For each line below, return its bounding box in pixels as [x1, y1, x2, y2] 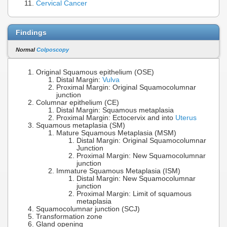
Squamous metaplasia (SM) [36, 122, 125, 130]
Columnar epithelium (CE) [36, 99, 119, 107]
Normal [16, 46, 36, 53]
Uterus [175, 114, 197, 122]
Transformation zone [36, 213, 102, 221]
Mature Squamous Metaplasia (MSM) [56, 129, 176, 137]
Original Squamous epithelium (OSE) [36, 68, 154, 77]
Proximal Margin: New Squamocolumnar [77, 152, 206, 160]
